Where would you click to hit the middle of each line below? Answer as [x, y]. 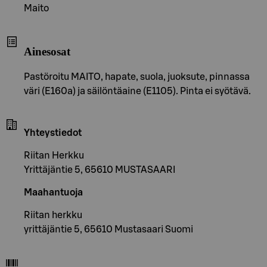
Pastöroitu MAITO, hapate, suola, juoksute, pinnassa [137, 77]
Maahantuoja [53, 193]
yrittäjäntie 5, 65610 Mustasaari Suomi [108, 230]
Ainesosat [47, 52]
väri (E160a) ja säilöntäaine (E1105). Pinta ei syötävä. [137, 91]
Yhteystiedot [53, 133]
